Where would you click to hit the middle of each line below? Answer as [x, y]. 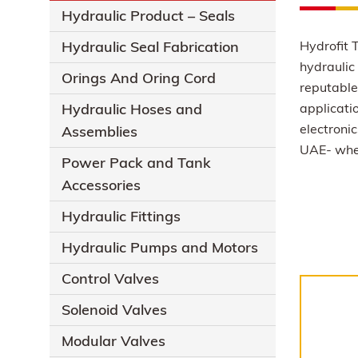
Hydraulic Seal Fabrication [150, 47]
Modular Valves [113, 341]
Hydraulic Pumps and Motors [160, 248]
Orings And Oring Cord [139, 78]
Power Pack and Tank [136, 163]
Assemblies [99, 132]
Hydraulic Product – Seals [148, 16]
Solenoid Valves [114, 310]
